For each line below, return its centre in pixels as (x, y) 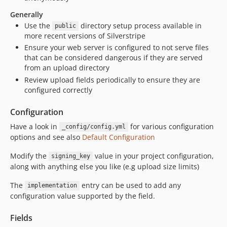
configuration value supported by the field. (83, 196)
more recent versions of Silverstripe (85, 35)
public (65, 26)
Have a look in (35, 126)
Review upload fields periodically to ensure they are (112, 80)
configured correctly (58, 90)
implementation (52, 186)
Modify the (29, 156)
